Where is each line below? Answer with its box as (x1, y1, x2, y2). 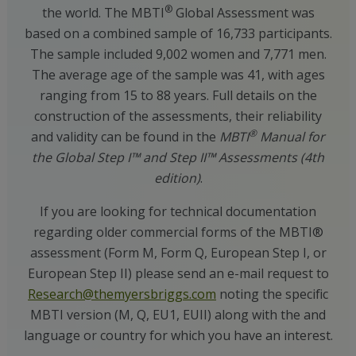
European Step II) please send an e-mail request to (27, 265, 329, 282)
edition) (153, 169, 200, 187)
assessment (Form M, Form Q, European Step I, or (29, 244, 327, 261)
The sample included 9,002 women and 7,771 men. (29, 45, 327, 63)
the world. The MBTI (41, 4, 164, 21)
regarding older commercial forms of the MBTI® (33, 223, 323, 241)
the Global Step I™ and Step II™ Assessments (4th (32, 149, 324, 166)
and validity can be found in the (31, 128, 219, 145)
